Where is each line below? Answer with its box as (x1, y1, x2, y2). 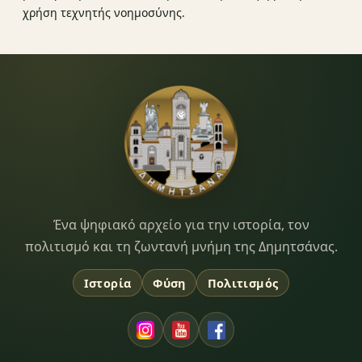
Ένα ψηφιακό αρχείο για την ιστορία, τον (53, 215, 309, 234)
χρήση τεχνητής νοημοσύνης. (23, 5, 185, 21)
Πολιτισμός (207, 275, 279, 291)
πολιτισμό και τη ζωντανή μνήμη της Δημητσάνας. (24, 237, 338, 255)
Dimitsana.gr (22, 211, 133, 242)
